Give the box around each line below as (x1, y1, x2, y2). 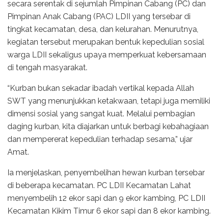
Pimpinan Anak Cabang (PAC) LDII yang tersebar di (7, 12, 191, 22)
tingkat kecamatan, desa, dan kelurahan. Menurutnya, (7, 25, 198, 34)
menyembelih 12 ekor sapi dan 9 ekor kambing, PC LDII (7, 193, 205, 203)
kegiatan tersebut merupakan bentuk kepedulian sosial (7, 37, 204, 47)
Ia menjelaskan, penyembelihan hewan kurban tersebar (7, 168, 205, 178)
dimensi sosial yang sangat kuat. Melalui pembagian (7, 109, 195, 119)
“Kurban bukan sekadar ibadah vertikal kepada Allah (7, 83, 194, 93)
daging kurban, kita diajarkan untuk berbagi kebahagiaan (7, 122, 209, 132)
